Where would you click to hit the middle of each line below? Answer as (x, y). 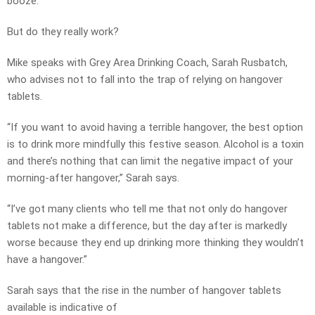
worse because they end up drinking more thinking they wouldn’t (155, 243)
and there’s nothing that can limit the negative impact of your (150, 161)
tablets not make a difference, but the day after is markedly (147, 226)
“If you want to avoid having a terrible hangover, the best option (155, 128)
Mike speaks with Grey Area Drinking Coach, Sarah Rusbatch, (147, 63)
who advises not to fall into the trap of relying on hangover (145, 80)
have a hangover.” (47, 260)
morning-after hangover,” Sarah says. (93, 178)
